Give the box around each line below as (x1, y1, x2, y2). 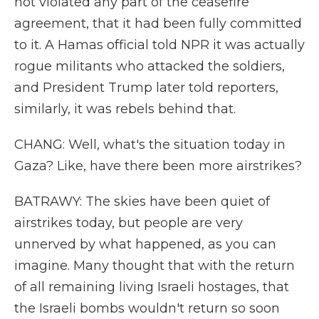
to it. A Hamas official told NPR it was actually (14, 37, 305, 53)
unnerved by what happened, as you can (14, 236, 276, 252)
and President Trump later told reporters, (14, 80, 278, 95)
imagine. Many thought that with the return (14, 258, 295, 273)
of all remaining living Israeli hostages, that (14, 279, 289, 295)
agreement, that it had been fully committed (14, 16, 302, 31)
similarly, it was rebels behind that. (14, 101, 236, 117)
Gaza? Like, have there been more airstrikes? (14, 158, 302, 174)
